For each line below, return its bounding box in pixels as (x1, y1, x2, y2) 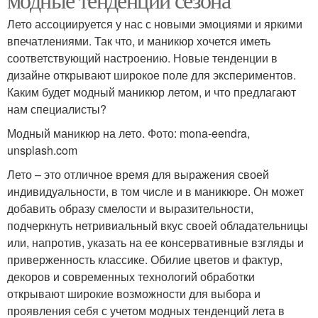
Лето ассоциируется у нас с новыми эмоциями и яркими (7, 16, 302, 33)
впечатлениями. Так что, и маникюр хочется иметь (7, 33, 270, 50)
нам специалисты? (7, 101, 106, 118)
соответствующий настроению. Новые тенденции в (7, 50, 278, 67)
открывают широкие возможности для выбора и (7, 285, 261, 302)
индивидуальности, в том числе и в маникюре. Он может (7, 183, 304, 200)
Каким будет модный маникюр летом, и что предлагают (7, 84, 296, 101)
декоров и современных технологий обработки (7, 268, 255, 285)
